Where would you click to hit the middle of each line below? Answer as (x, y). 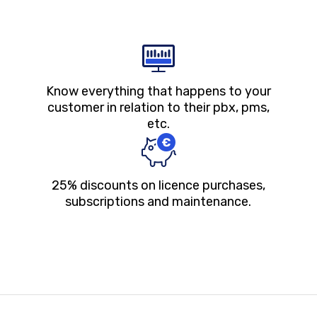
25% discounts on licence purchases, (153, 198)
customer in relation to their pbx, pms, (153, 120)
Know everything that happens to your (153, 104)
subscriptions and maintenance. (153, 214)
